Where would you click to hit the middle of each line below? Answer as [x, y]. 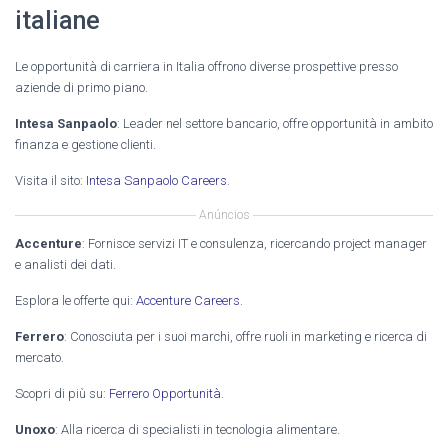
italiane [57, 20]
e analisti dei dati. [65, 264]
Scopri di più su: [62, 393]
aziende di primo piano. [81, 87]
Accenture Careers [188, 300]
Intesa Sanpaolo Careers [156, 180]
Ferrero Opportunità [165, 393]
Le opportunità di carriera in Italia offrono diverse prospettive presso [206, 66]
